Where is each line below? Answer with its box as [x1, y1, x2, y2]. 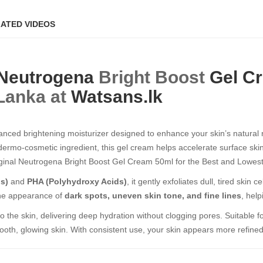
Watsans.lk [71, 87, 163, 106]
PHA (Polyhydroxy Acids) [27, 177, 127, 186]
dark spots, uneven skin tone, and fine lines [65, 191, 241, 200]
